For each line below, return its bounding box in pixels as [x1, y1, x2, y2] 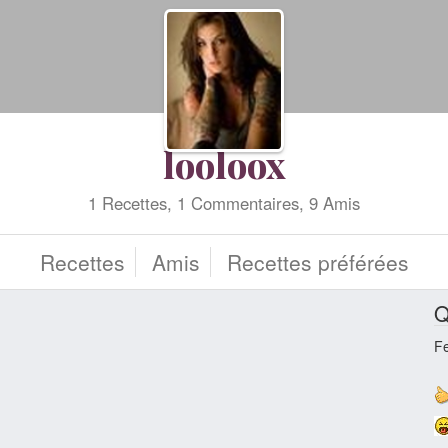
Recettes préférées [226, 247, 409, 277]
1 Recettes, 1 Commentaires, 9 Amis [88, 191, 360, 215]
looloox [163, 140, 285, 188]
